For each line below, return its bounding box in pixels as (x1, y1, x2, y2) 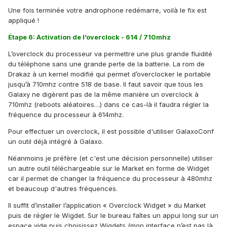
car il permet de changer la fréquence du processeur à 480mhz (8, 174, 212, 182)
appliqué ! (8, 16, 39, 24)
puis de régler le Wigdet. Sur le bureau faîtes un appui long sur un (8, 211, 218, 219)
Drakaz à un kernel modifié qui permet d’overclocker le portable (8, 69, 211, 78)
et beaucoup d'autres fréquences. (8, 184, 118, 193)
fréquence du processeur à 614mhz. (8, 110, 124, 119)
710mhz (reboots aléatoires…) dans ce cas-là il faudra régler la (8, 100, 209, 108)
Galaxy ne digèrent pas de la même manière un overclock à (8, 90, 199, 98)
